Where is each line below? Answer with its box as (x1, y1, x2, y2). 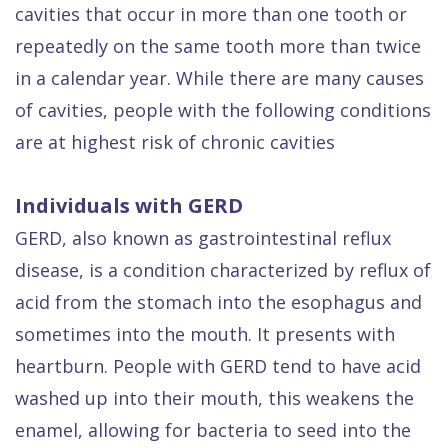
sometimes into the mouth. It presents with (15, 322, 395, 346)
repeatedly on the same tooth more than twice (15, 34, 421, 58)
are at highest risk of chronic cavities (15, 130, 335, 154)
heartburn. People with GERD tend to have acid (15, 354, 421, 378)
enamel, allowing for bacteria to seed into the (15, 418, 411, 442)
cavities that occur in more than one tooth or (15, 2, 407, 26)
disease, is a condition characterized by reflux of (15, 258, 431, 282)
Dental (80, 2, 130, 24)
